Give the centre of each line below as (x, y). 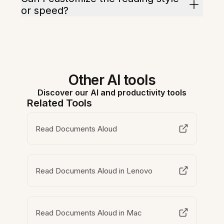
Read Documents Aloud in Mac (89, 212)
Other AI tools (112, 80)
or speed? (45, 11)
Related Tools (60, 103)
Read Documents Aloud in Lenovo (94, 170)
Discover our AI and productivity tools (112, 93)
